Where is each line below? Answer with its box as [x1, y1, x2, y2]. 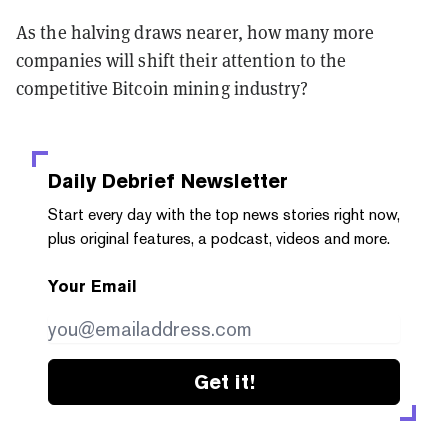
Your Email [48, 276, 137, 296]
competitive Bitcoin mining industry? [16, 76, 308, 100]
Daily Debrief [48, 168, 175, 193]
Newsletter [175, 168, 288, 193]
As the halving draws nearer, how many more [16, 20, 375, 44]
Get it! [193, 369, 255, 394]
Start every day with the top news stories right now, [48, 204, 400, 224]
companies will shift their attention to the [16, 48, 347, 72]
